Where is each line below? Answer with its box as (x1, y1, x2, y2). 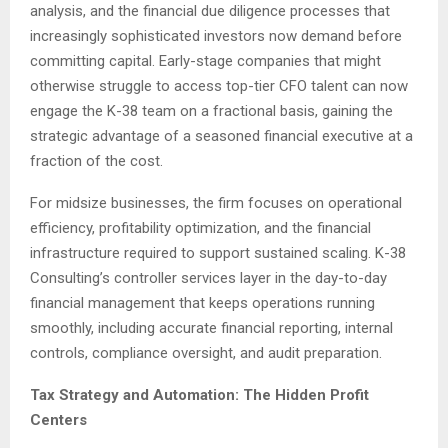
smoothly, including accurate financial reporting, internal (30, 319, 393, 338)
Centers (30, 411, 87, 430)
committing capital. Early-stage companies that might (30, 52, 381, 71)
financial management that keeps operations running (30, 294, 375, 313)
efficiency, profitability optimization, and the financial (30, 219, 371, 238)
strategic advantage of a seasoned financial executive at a (30, 127, 413, 146)
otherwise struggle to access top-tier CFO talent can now (30, 77, 408, 96)
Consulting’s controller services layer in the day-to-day (30, 269, 387, 288)
